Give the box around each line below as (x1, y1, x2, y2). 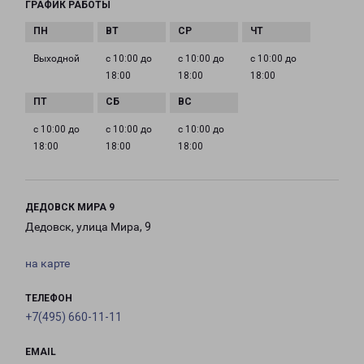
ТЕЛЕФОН (25, 292, 72, 304)
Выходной (33, 53, 80, 64)
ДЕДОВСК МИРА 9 (25, 201, 115, 213)
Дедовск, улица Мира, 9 (25, 220, 151, 233)
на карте (25, 257, 70, 270)
